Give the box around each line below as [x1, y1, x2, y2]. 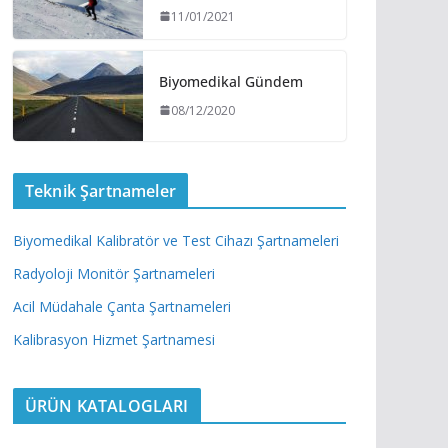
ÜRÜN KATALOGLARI [25, 394, 189, 417]
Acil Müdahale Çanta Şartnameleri [13, 296, 231, 316]
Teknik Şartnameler [25, 179, 176, 202]
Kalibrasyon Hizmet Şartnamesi [13, 329, 215, 349]
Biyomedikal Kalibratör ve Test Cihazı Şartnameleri [13, 230, 339, 250]
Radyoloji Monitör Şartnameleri [13, 263, 215, 283]
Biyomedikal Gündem [159, 71, 303, 91]
